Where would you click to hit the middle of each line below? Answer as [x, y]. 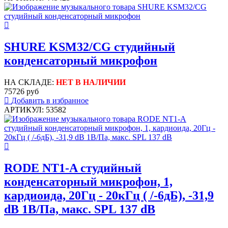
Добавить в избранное [50, 100]
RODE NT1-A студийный [73, 168]
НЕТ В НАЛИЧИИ [91, 82]
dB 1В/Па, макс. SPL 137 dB [80, 209]
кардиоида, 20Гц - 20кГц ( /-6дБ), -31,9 [109, 195]
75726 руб [21, 91]
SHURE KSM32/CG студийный [90, 47]
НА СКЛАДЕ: [30, 82]
